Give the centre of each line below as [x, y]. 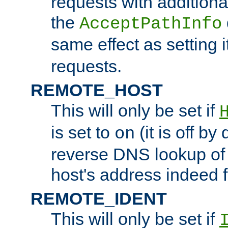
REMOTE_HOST [97, 90]
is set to [83, 132]
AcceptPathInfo [151, 24]
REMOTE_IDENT [99, 198]
